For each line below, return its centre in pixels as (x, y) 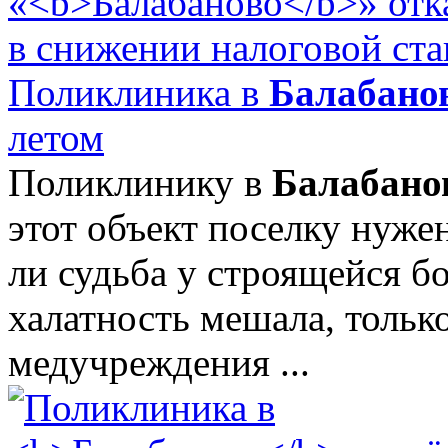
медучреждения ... (159, 362)
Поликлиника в (138, 92)
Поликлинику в (140, 182)
